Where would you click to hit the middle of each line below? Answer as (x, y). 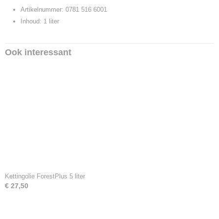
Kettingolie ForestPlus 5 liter (45, 176)
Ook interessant (38, 52)
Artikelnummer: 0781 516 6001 (64, 10)
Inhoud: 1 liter (40, 21)
